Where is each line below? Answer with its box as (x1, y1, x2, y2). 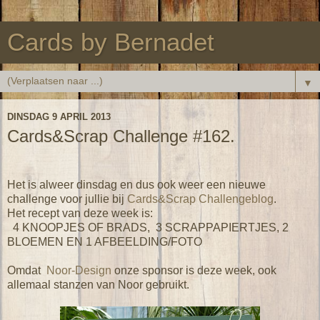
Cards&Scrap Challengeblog (127, 192, 274, 205)
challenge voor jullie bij (7, 192, 127, 205)
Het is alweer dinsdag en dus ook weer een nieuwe (7, 178, 266, 191)
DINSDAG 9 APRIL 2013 (7, 111, 111, 122)
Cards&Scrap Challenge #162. (7, 126, 235, 146)
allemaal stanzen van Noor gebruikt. (7, 278, 189, 291)
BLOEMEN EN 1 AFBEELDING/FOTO (7, 235, 202, 248)
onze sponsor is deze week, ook (111, 264, 276, 276)
